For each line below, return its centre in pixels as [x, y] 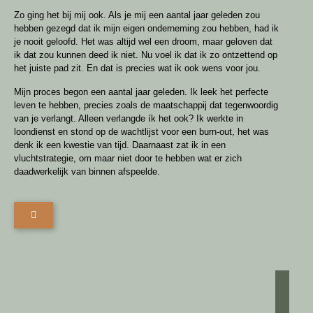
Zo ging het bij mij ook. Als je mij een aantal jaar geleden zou [137, 15]
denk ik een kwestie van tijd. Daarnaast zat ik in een [120, 145]
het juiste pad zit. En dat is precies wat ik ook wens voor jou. [137, 68]
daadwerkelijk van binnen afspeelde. [87, 171]
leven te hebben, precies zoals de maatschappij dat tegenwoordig [146, 105]
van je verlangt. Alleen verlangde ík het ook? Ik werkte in [129, 118]
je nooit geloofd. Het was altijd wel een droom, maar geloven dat [143, 42]
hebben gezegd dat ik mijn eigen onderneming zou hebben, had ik [146, 29]
